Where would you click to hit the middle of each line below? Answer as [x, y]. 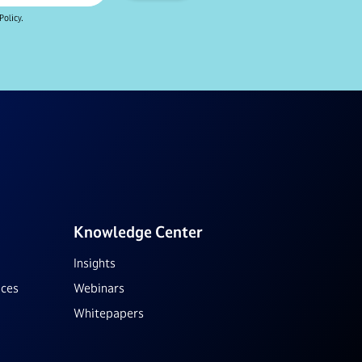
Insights [95, 263]
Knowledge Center [138, 232]
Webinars [99, 288]
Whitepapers [109, 313]
